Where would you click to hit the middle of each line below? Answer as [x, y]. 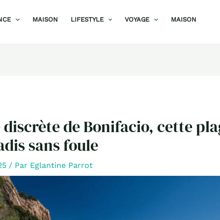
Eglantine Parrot [61, 165]
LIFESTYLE [87, 19]
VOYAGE [137, 19]
